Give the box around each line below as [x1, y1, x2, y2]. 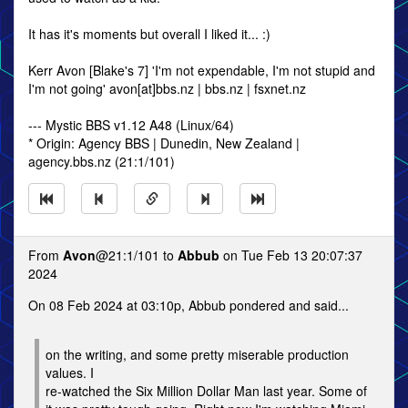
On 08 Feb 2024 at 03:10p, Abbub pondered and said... [28, 296, 349, 314]
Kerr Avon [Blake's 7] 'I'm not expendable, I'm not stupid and [28, 61, 375, 79]
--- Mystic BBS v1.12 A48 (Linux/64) [28, 116, 234, 134]
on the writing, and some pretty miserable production [46, 345, 349, 363]
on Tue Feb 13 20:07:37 [219, 246, 362, 264]
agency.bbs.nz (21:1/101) [28, 152, 175, 170]
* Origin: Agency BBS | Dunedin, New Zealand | [28, 134, 300, 152]
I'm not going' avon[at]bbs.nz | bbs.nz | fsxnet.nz [28, 79, 306, 97]
